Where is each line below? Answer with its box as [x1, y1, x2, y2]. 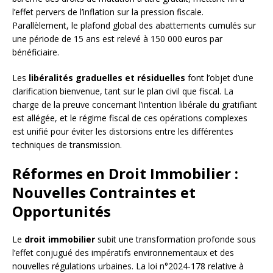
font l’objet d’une [185, 72, 253, 84]
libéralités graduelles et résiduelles [29, 72, 185, 84]
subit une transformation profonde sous [95, 233, 256, 246]
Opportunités [12, 201, 111, 222]
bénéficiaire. [12, 46, 59, 58]
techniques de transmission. [12, 139, 122, 151]
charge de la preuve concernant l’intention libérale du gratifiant [12, 99, 257, 111]
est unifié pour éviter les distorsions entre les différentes [12, 126, 233, 138]
